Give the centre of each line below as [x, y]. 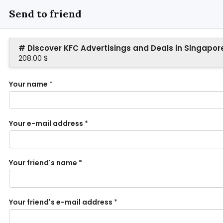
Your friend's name [43, 163]
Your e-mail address [46, 123]
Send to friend [45, 14]
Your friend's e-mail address [61, 202]
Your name [28, 84]
